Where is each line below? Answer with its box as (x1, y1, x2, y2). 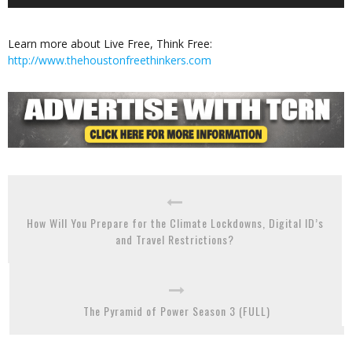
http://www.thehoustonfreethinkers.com (8, 52, 211, 68)
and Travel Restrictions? (115, 230, 234, 247)
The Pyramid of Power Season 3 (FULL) (83, 302, 270, 319)
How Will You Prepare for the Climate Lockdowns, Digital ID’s (26, 214, 324, 231)
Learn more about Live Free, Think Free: (8, 35, 212, 51)
